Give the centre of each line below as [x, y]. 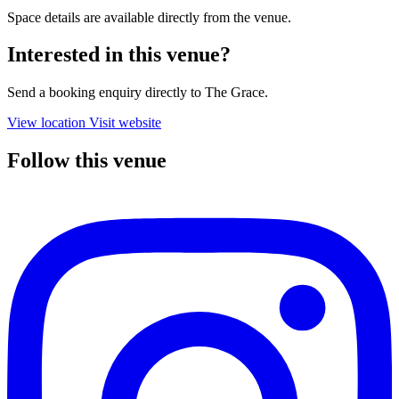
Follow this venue [87, 161]
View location [46, 123]
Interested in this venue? [119, 55]
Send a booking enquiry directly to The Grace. [138, 93]
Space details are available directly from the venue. [149, 17]
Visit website [125, 123]
